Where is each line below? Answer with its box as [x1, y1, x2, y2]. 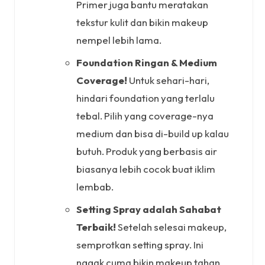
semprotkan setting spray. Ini [76, 238, 203, 251]
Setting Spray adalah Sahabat [76, 202, 221, 215]
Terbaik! [76, 220, 116, 233]
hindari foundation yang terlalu [76, 91, 215, 104]
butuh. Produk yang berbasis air [76, 144, 217, 157]
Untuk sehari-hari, [127, 73, 209, 86]
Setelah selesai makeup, [116, 220, 227, 233]
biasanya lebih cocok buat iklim [76, 162, 215, 175]
